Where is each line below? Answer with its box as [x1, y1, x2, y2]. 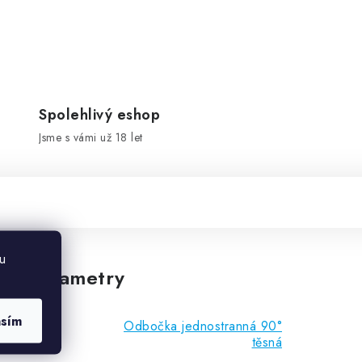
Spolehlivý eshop [39, 103, 161, 125]
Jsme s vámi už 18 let [39, 128, 143, 145]
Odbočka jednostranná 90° [124, 316, 282, 335]
